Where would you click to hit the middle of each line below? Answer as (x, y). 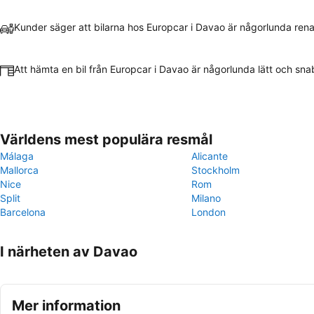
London (209, 212)
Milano (206, 198)
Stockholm (216, 170)
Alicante (210, 156)
